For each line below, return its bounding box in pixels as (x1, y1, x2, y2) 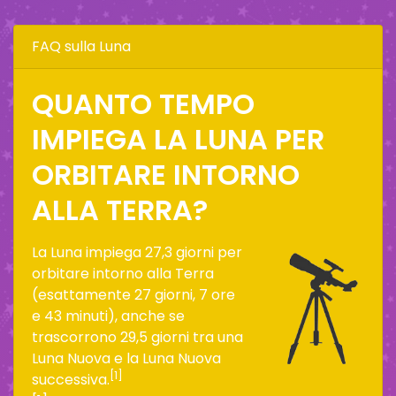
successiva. (32, 369, 110, 390)
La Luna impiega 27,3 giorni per (32, 241, 242, 263)
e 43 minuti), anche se (32, 305, 185, 326)
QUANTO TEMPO (32, 83, 255, 124)
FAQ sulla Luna (32, 35, 131, 57)
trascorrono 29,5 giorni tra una (32, 326, 243, 347)
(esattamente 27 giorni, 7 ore (32, 284, 235, 305)
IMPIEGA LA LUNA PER (32, 118, 324, 159)
